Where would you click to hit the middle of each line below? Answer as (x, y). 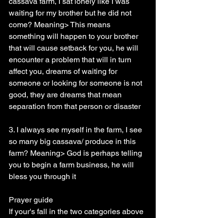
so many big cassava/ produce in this (73, 141)
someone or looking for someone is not (76, 83)
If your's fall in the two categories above (77, 211)
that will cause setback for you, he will (74, 48)
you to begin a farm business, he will (72, 165)
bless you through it (42, 176)
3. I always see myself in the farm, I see (76, 130)
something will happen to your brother (74, 36)
